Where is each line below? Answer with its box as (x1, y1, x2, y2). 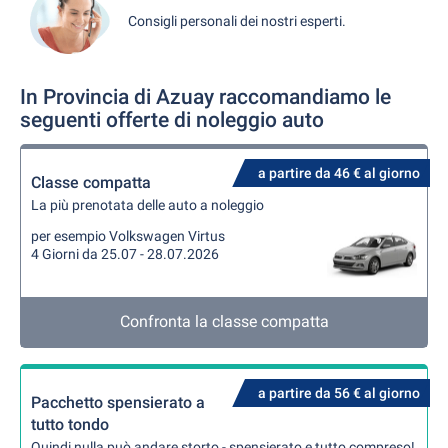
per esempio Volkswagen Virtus (31, 228, 225, 244)
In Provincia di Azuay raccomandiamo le (20, 85, 391, 109)
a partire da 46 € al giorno (258, 165, 420, 181)
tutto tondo (31, 415, 109, 434)
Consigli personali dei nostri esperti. (128, 12, 346, 29)
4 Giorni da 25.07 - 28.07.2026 (31, 246, 219, 262)
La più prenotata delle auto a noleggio (31, 197, 264, 213)
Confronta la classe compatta (119, 312, 329, 331)
